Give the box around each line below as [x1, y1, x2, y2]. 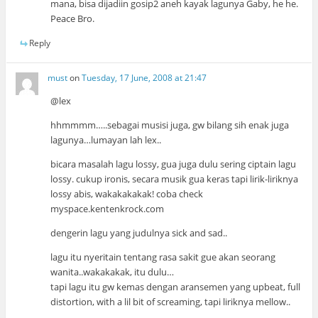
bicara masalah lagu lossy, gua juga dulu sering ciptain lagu [50, 157, 297, 170]
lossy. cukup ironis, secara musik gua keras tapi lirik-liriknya [50, 172, 299, 185]
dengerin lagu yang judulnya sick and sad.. [50, 226, 228, 239]
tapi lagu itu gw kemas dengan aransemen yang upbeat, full [50, 280, 301, 293]
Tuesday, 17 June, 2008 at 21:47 [82, 71, 207, 84]
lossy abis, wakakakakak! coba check [50, 187, 204, 200]
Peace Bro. [50, 12, 95, 26]
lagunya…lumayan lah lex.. [50, 133, 162, 146]
